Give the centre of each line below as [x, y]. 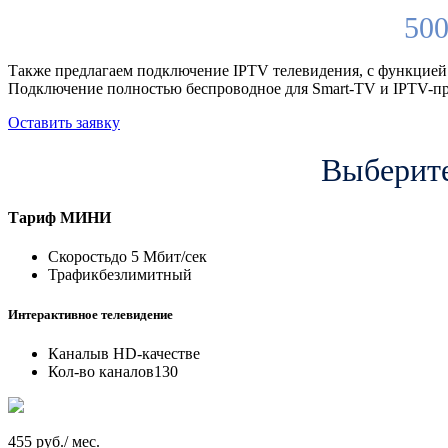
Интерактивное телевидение [90, 314]
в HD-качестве [150, 353]
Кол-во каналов [101, 371]
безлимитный [145, 275]
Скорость [79, 257]
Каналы [74, 353]
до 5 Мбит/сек [159, 257]
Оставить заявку [64, 122]
